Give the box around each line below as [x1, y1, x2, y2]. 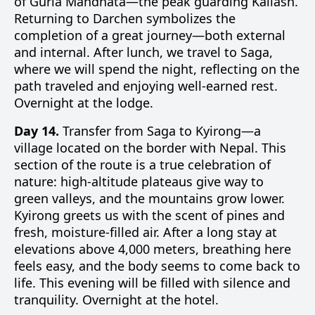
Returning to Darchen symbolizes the [14, 10, 236, 27]
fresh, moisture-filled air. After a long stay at [14, 224, 277, 240]
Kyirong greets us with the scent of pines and [14, 207, 285, 224]
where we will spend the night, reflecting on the [14, 60, 300, 77]
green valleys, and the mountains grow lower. [14, 190, 285, 207]
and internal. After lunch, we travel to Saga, [14, 44, 273, 60]
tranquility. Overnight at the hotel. [14, 291, 219, 308]
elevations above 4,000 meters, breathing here [14, 240, 291, 257]
